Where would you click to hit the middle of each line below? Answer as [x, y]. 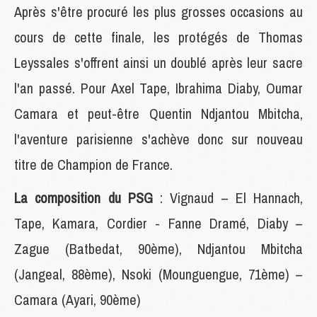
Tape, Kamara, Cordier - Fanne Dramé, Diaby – [158, 223]
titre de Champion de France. [95, 164]
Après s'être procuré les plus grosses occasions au [158, 11]
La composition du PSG [83, 197]
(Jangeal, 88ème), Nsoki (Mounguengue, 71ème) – [158, 274]
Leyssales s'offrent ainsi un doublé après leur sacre [158, 62]
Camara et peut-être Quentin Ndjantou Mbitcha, [158, 113]
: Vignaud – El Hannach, [227, 197]
